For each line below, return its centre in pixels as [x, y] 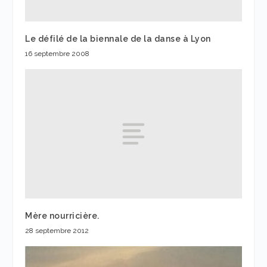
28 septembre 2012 [57, 231]
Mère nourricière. [62, 216]
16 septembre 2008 [58, 53]
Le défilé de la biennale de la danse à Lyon [118, 38]
